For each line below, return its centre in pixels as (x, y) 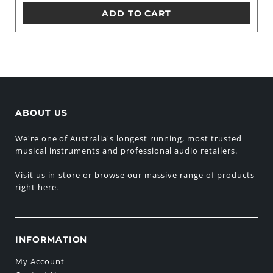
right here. (37, 187)
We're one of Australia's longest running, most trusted (128, 139)
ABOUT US (41, 113)
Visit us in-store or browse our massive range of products (135, 175)
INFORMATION (51, 240)
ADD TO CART (136, 13)
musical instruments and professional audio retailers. (126, 151)
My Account (40, 261)
